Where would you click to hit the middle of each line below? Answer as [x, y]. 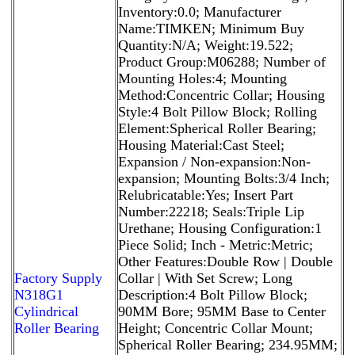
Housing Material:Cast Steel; [201, 145]
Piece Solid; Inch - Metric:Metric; [216, 244]
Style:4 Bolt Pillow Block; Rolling [218, 111]
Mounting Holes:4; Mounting [202, 78]
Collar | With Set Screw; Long [205, 278]
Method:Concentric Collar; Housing [221, 95]
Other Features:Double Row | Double [225, 261]
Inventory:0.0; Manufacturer [200, 11]
